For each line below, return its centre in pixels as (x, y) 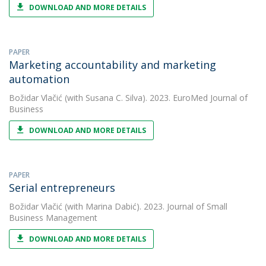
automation (39, 79)
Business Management (53, 218)
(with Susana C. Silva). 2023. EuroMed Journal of (155, 98)
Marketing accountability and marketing (113, 65)
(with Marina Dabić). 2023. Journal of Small (145, 206)
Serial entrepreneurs (62, 188)
